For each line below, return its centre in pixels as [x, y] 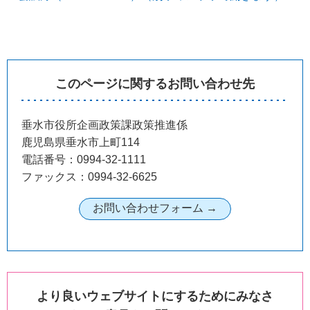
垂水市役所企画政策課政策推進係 [104, 125]
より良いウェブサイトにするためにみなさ [155, 297]
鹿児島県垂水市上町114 [81, 142]
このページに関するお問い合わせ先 [155, 83]
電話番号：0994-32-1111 [84, 159]
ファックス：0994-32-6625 [89, 176]
